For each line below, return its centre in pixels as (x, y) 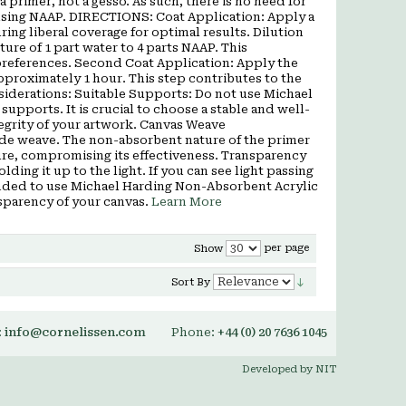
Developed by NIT (289, 369)
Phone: (194, 332)
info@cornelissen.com (75, 332)
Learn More (187, 202)
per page (285, 248)
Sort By (190, 282)
